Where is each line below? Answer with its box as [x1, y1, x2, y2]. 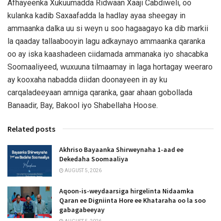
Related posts [7, 123, 55, 134]
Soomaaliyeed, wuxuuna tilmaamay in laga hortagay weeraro [7, 62, 213, 72]
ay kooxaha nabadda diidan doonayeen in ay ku [7, 74, 167, 84]
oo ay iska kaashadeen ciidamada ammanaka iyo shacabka [7, 49, 208, 59]
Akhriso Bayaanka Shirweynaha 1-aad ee [59, 145, 184, 154]
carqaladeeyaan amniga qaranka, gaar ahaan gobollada [7, 87, 192, 97]
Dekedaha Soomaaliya [59, 154, 128, 163]
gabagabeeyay [59, 205, 105, 215]
